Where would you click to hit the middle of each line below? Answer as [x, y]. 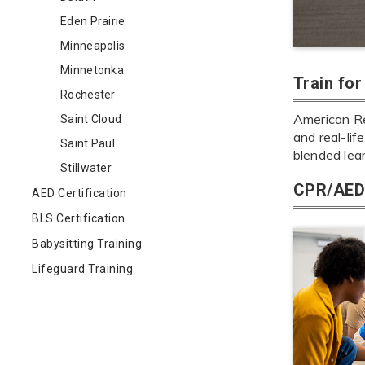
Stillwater [86, 168]
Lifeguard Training [82, 269]
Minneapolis [93, 46]
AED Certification [79, 193]
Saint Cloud [91, 119]
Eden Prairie [93, 21]
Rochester [88, 95]
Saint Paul [88, 143]
